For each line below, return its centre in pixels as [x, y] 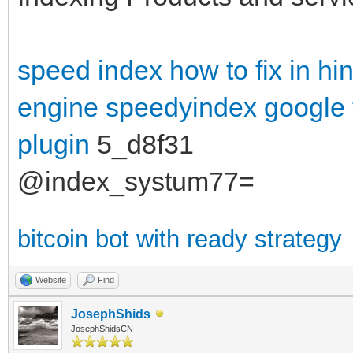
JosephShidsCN [102, 328]
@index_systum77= [136, 181]
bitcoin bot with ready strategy [180, 239]
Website [51, 279]
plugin [54, 144]
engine [58, 107]
